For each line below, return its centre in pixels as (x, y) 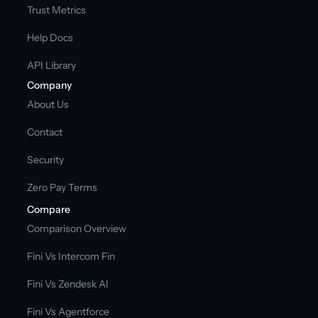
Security (46, 159)
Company (50, 85)
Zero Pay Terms (62, 187)
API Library (52, 65)
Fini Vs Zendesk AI (68, 284)
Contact (45, 132)
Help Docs (50, 37)
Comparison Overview (77, 228)
